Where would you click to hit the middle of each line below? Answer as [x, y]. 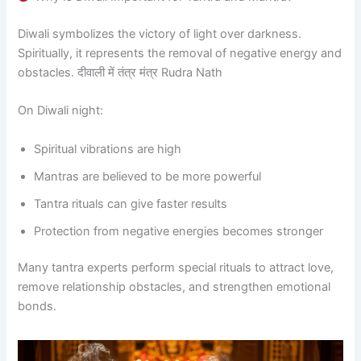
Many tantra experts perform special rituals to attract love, [176, 268]
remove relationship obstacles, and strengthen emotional [174, 287]
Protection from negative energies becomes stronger [179, 231]
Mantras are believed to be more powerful [148, 176]
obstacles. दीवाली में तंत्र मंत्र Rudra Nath [120, 72]
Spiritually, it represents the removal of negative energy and [180, 53]
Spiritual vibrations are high [108, 149]
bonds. [37, 307]
